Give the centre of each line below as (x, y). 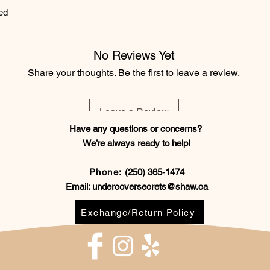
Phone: (105, 172)
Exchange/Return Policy (138, 212)
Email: (79, 187)
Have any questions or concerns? (137, 129)
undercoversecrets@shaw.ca (150, 187)
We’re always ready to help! (137, 143)
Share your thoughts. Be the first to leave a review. (134, 73)
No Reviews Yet (134, 56)
